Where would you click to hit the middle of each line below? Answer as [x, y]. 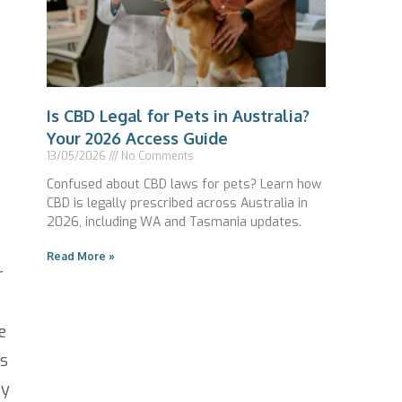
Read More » [81, 256]
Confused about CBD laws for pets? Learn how [184, 184]
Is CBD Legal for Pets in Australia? [178, 115]
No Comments [156, 156]
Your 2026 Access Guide [137, 138]
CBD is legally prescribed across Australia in [177, 203]
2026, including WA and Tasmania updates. [174, 222]
